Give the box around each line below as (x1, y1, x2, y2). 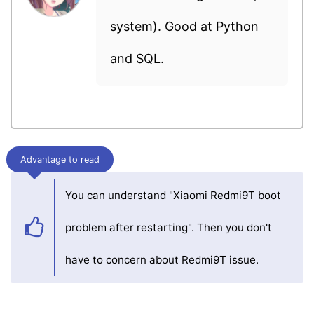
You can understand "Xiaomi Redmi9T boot (65, 189, 281, 203)
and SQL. (110, 51, 164, 67)
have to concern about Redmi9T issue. (65, 253, 259, 267)
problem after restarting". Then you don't (65, 221, 272, 235)
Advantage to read (20, 154, 100, 165)
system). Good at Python (110, 19, 259, 34)
